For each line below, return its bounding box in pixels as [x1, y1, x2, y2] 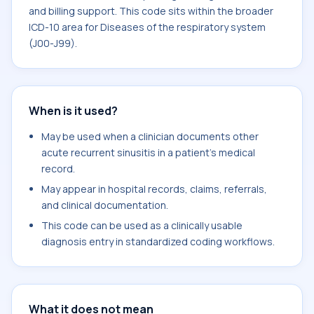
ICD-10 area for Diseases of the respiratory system [29, 20, 266, 34]
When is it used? [29, 103, 118, 118]
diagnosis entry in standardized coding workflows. [41, 235, 275, 248]
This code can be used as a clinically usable [41, 219, 243, 232]
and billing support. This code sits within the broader [29, 4, 273, 18]
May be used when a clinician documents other [41, 130, 259, 143]
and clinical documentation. [41, 198, 168, 212]
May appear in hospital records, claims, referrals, [41, 182, 267, 196]
